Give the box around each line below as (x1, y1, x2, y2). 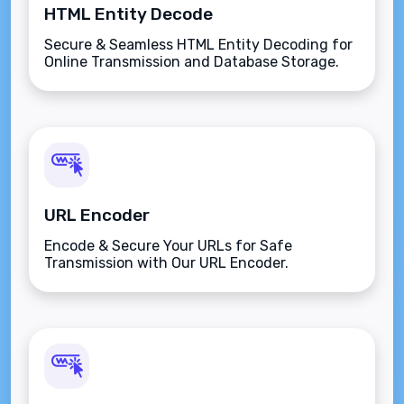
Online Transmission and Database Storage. (44, 53, 339, 70)
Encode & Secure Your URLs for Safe (44, 237, 292, 254)
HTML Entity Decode (44, 4, 213, 24)
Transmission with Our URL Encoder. (44, 254, 289, 271)
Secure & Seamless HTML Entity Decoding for (44, 36, 353, 53)
